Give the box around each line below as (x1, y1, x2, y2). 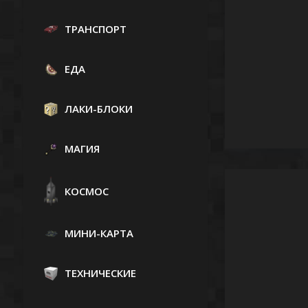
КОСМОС (64, 184, 109, 198)
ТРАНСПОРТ (64, 22, 126, 36)
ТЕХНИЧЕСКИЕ (64, 266, 136, 280)
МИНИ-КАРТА (64, 226, 133, 241)
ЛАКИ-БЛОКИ (64, 102, 133, 115)
